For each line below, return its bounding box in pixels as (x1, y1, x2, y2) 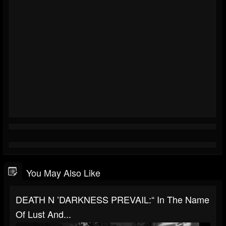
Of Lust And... (16, 207, 71, 220)
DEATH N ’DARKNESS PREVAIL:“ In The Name (16, 192, 209, 206)
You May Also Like (26, 165, 100, 179)
